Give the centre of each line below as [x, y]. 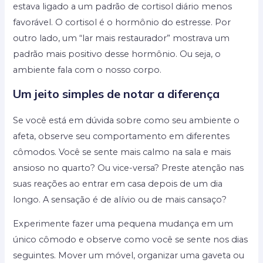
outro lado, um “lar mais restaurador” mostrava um [122, 38]
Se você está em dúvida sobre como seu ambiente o [127, 120]
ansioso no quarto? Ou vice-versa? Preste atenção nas [129, 168]
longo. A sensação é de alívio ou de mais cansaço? [120, 199]
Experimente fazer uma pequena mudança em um [123, 224]
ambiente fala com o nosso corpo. [87, 70]
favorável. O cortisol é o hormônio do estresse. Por [122, 23]
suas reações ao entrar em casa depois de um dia [118, 183]
